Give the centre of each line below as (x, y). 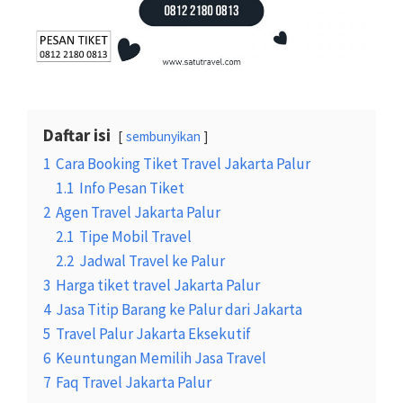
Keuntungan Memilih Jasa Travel (161, 358)
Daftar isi (77, 134)
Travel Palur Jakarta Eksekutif (153, 333)
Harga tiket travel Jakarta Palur (158, 285)
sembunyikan (163, 136)
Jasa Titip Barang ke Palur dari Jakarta (179, 309)
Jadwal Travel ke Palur (152, 260)
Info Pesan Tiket (132, 188)
